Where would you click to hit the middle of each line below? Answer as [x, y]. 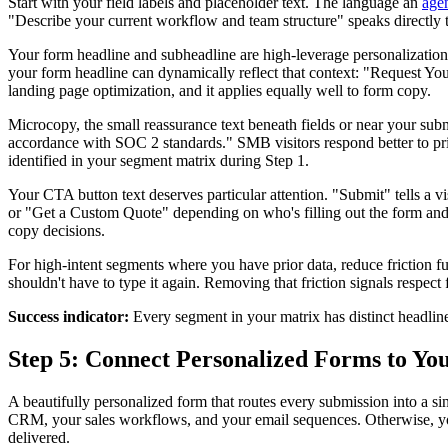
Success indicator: [68, 317]
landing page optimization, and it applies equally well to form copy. [219, 91]
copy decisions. [56, 231]
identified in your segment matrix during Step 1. [158, 161]
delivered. [39, 437]
